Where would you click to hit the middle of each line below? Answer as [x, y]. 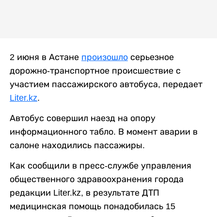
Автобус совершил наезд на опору [83, 118]
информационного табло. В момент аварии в [104, 132]
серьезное [151, 57]
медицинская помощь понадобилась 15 [93, 207]
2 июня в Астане [46, 57]
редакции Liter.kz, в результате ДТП [85, 193]
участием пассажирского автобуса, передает [106, 85]
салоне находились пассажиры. [77, 146]
